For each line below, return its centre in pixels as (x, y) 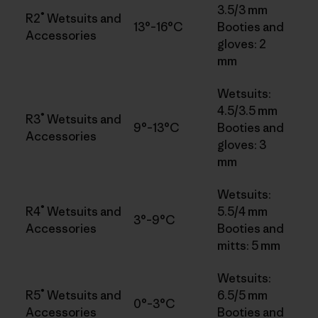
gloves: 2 (242, 44)
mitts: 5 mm (249, 245)
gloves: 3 (242, 144)
